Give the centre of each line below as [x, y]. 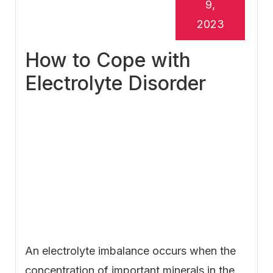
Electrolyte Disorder [115, 83]
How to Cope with [108, 60]
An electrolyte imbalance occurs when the [130, 251]
